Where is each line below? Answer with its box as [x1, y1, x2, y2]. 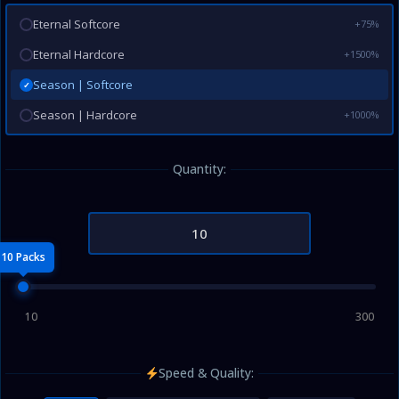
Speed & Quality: [159, 364, 255, 381]
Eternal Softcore [33, 16, 120, 32]
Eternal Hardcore [33, 46, 125, 62]
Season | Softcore [33, 77, 133, 93]
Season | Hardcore [33, 107, 137, 123]
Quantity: [173, 160, 226, 177]
